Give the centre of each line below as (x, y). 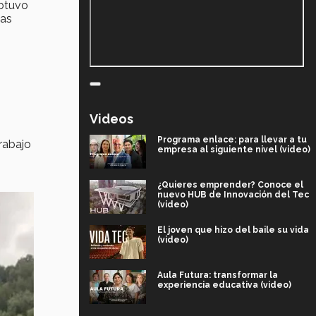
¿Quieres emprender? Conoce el (230, 184)
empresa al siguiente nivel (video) (234, 149)
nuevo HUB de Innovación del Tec (233, 194)
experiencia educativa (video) (224, 285)
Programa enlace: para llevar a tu (232, 139)
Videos (111, 119)
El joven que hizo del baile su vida (233, 230)
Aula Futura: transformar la (218, 275)
